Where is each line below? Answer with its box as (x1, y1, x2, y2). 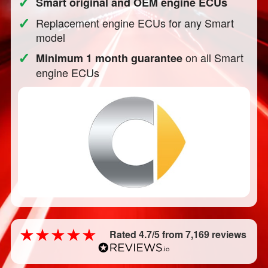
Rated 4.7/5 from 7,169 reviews (109, 227, 247, 241)
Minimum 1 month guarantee (36, 50, 183, 66)
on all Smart (182, 50, 244, 65)
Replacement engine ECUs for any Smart (36, 15, 234, 31)
